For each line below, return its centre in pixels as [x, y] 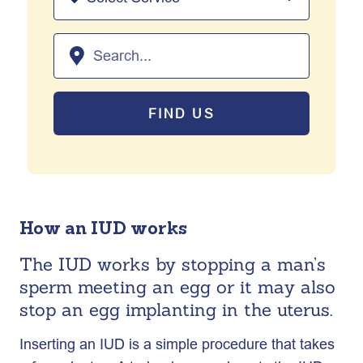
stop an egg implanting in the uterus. [176, 310]
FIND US [181, 113]
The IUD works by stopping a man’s [173, 264]
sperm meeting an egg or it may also [177, 287]
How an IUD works [103, 228]
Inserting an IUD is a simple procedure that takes [177, 344]
